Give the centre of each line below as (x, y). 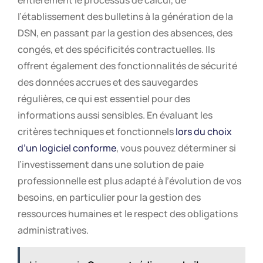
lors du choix (204, 132)
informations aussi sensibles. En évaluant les (115, 115)
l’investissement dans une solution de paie (111, 165)
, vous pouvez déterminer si (176, 148)
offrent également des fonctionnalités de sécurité (127, 66)
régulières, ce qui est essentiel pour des (104, 99)
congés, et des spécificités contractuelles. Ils (116, 50)
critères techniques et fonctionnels (97, 132)
